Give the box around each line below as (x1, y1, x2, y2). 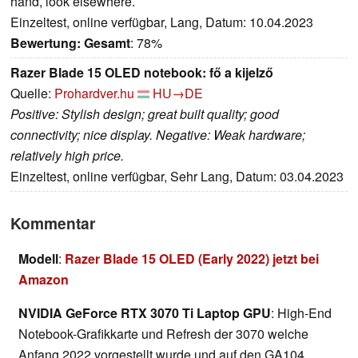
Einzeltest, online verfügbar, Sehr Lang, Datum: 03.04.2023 (10, 167, 344, 186)
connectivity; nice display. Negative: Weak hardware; (10, 125, 305, 145)
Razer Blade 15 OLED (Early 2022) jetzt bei (65, 249, 319, 268)
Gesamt (84, 34, 130, 53)
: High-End (271, 304, 332, 323)
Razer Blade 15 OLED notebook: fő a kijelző (10, 63, 273, 82)
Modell (18, 249, 58, 268)
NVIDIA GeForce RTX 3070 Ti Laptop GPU (18, 304, 271, 323)
